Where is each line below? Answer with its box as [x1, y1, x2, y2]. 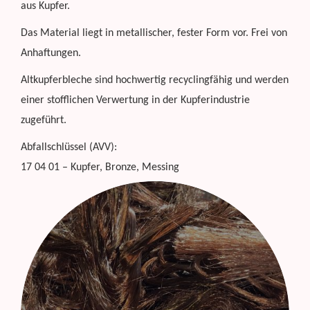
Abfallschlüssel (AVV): [21, 141, 117, 153]
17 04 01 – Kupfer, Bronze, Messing [21, 161, 179, 173]
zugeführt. [21, 114, 66, 126]
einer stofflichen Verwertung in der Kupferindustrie [21, 94, 250, 106]
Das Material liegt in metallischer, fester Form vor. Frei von [21, 27, 287, 39]
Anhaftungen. [21, 47, 81, 59]
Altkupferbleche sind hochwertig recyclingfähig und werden [21, 74, 289, 86]
